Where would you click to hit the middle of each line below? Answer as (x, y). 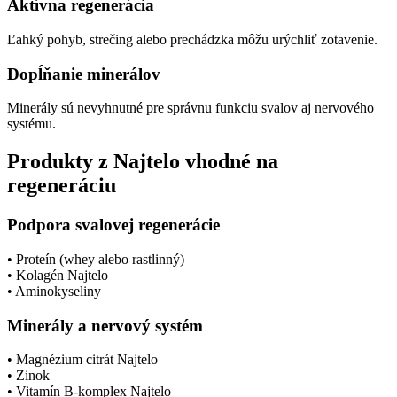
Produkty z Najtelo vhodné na (143, 162)
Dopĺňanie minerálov (84, 74)
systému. (31, 124)
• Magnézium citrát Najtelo (82, 360)
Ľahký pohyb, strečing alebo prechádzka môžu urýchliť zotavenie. (192, 39)
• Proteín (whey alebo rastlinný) (96, 259)
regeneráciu (62, 186)
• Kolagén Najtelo (58, 275)
